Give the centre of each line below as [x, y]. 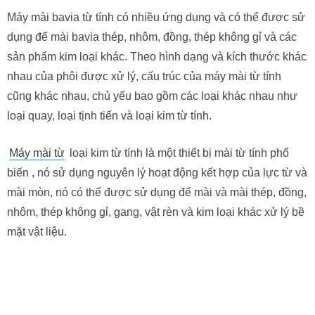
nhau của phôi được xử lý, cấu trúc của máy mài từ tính [144, 76]
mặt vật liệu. [37, 232]
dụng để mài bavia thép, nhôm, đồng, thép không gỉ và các [152, 37]
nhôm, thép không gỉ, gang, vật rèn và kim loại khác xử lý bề [156, 212]
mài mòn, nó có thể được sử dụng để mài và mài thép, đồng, [157, 192]
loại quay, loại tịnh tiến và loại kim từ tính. [109, 116]
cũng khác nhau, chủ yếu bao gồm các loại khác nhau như [152, 96]
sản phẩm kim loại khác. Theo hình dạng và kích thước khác [157, 57]
